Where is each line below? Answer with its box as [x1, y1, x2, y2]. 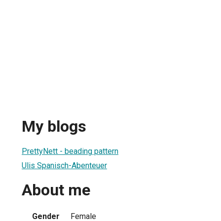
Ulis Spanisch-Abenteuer [22, 160, 107, 170]
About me [22, 181, 90, 200]
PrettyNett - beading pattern [22, 146, 118, 156]
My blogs [22, 117, 86, 136]
